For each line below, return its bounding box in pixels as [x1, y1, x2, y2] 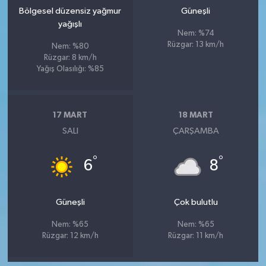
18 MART [178, 110, 213, 119]
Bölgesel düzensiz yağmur [19, 7, 122, 15]
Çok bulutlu [173, 198, 218, 207]
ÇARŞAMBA [172, 126, 219, 135]
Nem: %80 [51, 43, 89, 50]
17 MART [53, 110, 88, 119]
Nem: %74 [177, 30, 214, 37]
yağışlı [58, 20, 83, 28]
